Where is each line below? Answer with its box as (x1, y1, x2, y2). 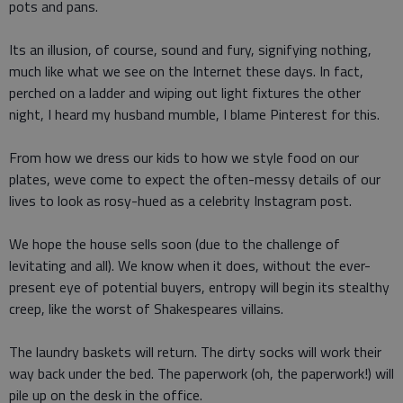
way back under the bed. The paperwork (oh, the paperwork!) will (9, 363, 394, 385)
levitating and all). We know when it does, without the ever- (9, 255, 371, 277)
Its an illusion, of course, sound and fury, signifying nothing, (9, 39, 372, 61)
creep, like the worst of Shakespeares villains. (9, 298, 283, 320)
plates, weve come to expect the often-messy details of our (9, 168, 381, 191)
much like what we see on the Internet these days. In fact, (9, 60, 363, 83)
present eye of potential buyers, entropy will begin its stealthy (9, 276, 390, 299)
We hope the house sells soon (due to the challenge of (9, 233, 340, 255)
